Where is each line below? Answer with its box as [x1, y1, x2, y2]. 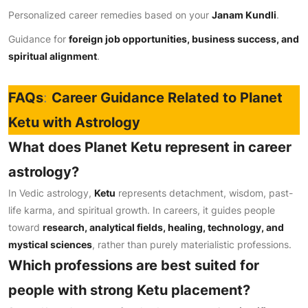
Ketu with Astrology [8, 114, 140, 131]
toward [8, 221, 43, 233]
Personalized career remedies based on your [8, 9, 212, 21]
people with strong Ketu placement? [8, 282, 250, 298]
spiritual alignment [8, 50, 97, 62]
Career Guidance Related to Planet [52, 89, 283, 106]
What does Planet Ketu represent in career [8, 139, 291, 155]
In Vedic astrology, [8, 187, 94, 199]
